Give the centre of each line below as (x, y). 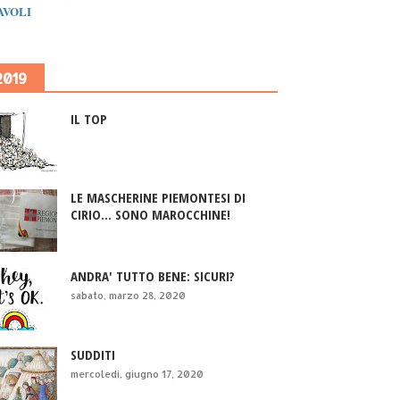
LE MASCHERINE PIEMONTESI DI (158, 197)
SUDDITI (93, 355)
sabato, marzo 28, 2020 (129, 295)
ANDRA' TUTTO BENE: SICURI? (153, 276)
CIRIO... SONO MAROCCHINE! (151, 214)
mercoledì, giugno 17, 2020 (137, 374)
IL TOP (89, 118)
